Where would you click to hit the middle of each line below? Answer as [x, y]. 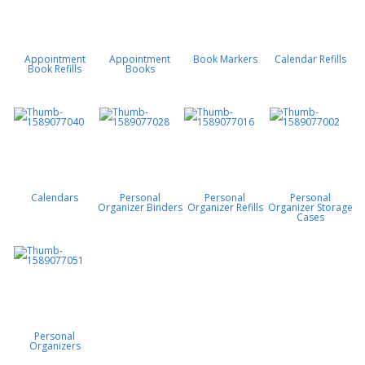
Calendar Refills [310, 59]
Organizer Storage [310, 207]
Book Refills [55, 68]
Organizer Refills [225, 207]
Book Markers [225, 59]
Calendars [55, 197]
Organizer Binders [140, 207]
